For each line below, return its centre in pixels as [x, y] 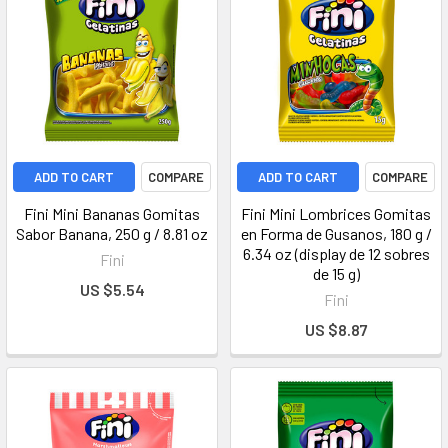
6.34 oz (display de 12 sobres [336, 253]
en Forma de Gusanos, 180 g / [336, 233]
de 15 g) [336, 273]
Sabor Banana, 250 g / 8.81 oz [112, 233]
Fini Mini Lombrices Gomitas [336, 213]
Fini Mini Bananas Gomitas [112, 213]
